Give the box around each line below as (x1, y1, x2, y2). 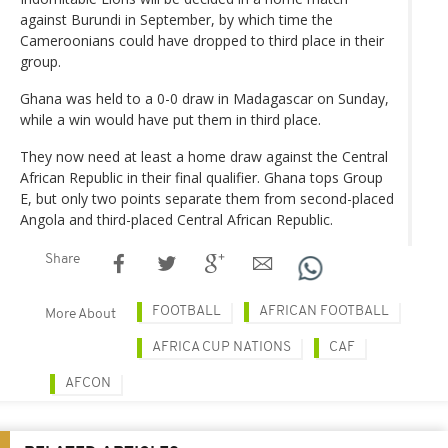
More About (45, 306, 116, 322)
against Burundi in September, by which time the (20, 9, 333, 29)
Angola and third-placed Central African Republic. (20, 209, 333, 229)
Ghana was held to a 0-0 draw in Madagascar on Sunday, (20, 88, 389, 108)
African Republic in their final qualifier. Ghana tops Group (20, 167, 383, 187)
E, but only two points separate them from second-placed (20, 188, 394, 208)
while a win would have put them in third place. (20, 109, 321, 129)
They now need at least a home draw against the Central (20, 146, 388, 166)
